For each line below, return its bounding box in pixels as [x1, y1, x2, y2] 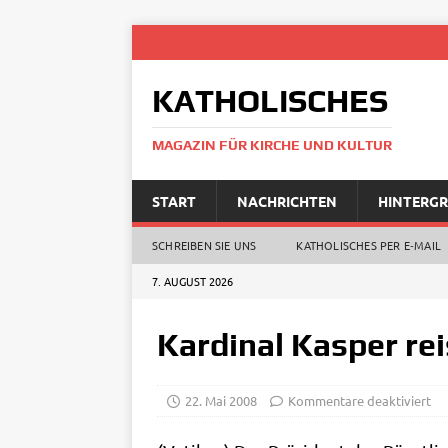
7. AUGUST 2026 [152, 273, 233, 289]
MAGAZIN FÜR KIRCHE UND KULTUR [152, 137, 392, 153]
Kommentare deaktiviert [288, 392, 431, 409]
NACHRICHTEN [237, 192, 337, 210]
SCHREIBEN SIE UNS [152, 237, 257, 253]
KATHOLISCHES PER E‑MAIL [296, 237, 442, 253]
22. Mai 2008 [185, 392, 257, 409]
